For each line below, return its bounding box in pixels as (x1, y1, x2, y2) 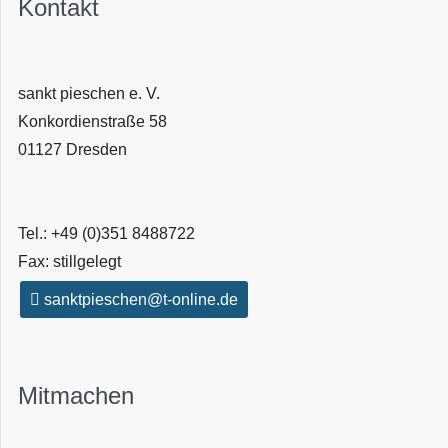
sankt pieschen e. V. (18, 84, 160, 102)
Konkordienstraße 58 (18, 112, 167, 130)
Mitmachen (18, 382, 134, 410)
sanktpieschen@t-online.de (40, 291, 238, 309)
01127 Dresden (18, 140, 127, 158)
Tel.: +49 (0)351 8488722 (18, 225, 195, 243)
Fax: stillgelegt (18, 253, 121, 271)
